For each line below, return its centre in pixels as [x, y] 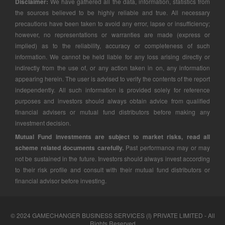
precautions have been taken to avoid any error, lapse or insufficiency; [113, 23]
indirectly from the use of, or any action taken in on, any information [113, 67]
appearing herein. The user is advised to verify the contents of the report [113, 78]
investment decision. [43, 123]
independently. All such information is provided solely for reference [113, 89]
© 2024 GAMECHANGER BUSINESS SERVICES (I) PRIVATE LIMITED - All [113, 215]
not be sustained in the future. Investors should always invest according [113, 158]
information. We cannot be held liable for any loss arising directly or [113, 56]
